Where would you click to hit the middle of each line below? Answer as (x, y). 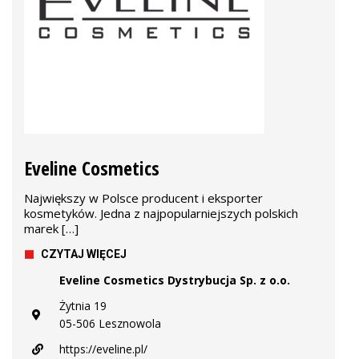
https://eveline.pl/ (103, 349)
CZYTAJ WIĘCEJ (84, 254)
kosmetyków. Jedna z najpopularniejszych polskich (161, 213)
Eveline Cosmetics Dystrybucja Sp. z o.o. (175, 280)
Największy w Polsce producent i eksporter (143, 198)
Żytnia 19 (83, 306)
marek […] (51, 228)
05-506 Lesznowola (110, 323)
